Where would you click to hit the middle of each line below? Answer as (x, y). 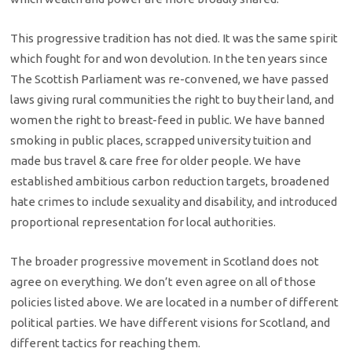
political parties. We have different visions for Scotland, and (170, 323)
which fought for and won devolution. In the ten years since (169, 58)
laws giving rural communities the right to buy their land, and (172, 99)
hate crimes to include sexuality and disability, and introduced (174, 201)
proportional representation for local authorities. (143, 222)
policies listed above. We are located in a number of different (175, 302)
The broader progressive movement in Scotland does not (165, 262)
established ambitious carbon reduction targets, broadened (170, 181)
